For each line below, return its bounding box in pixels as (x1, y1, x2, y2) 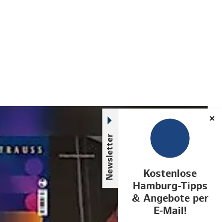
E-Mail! (153, 205, 187, 216)
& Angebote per (131, 193, 209, 204)
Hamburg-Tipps (132, 180, 208, 191)
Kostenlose (143, 168, 197, 179)
